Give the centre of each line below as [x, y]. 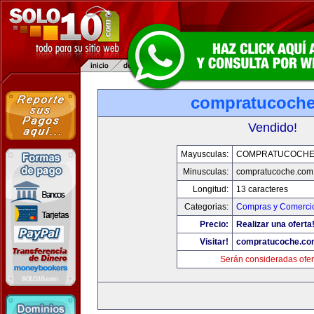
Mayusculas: [204, 154]
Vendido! [273, 128]
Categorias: [206, 207]
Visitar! [214, 242]
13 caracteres [262, 189]
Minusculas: [205, 172]
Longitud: [210, 189]
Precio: [214, 224]
